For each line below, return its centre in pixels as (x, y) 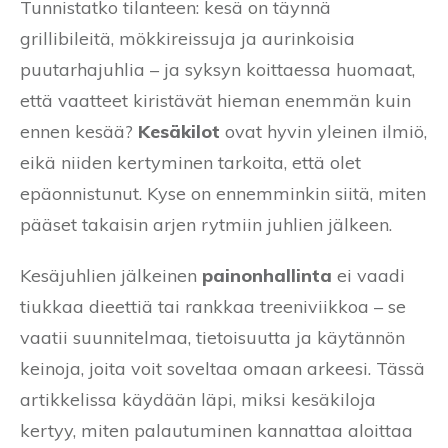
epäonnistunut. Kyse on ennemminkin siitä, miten (223, 193)
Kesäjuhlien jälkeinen (111, 275)
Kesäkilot (179, 131)
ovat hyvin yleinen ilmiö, (323, 131)
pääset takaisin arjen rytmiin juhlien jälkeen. (206, 224)
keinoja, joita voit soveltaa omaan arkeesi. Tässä (222, 368)
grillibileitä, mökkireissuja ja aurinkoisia (187, 38)
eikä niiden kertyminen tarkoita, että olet (190, 162)
